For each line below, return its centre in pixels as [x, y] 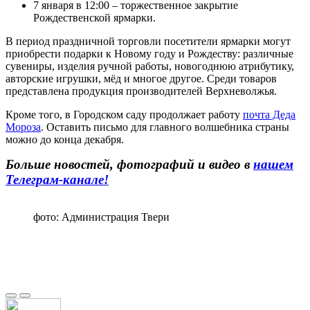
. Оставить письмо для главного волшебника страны [165, 127]
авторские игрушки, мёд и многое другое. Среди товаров [141, 78]
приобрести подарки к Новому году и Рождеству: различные [149, 53]
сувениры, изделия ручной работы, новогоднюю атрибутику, [150, 66]
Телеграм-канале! [57, 179]
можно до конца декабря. [65, 139]
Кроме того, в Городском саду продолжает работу [124, 114]
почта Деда [269, 114]
